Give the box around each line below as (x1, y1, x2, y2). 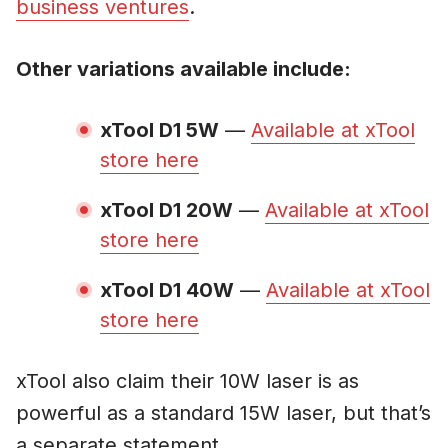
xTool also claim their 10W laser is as (16, 369, 359, 394)
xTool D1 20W (100, 198, 233, 223)
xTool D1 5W (100, 118, 219, 143)
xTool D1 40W (100, 278, 234, 303)
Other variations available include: (16, 57, 351, 82)
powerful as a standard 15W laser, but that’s (16, 401, 431, 426)
